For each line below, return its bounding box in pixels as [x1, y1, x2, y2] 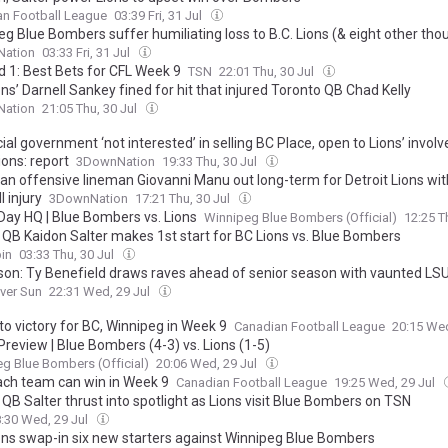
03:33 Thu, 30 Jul [19, 247, 117, 263]
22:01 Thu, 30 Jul [219, 64, 317, 80]
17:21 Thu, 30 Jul [135, 191, 233, 207]
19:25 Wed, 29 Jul [334, 375, 438, 391]
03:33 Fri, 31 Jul [42, 45, 133, 61]
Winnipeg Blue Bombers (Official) [204, 210, 397, 226]
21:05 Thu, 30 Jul [42, 101, 140, 117]
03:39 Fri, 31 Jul [114, 8, 205, 24]
